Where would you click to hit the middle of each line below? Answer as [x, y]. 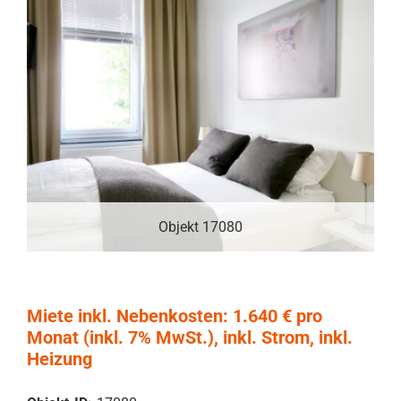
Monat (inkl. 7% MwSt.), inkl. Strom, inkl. [190, 338]
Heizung [60, 359]
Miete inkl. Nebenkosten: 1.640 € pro [175, 316]
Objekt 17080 [200, 227]
